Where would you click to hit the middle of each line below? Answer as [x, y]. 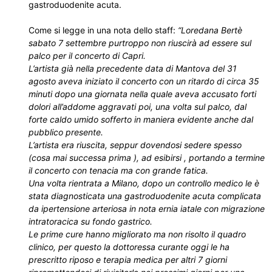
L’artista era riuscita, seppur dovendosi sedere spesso [135, 145]
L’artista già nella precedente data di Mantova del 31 [133, 68]
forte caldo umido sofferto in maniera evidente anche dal [141, 119]
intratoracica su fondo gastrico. [90, 221]
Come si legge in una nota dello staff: [103, 30]
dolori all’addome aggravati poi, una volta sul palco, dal [138, 107]
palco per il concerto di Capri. [87, 56]
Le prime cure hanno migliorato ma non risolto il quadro [137, 234]
